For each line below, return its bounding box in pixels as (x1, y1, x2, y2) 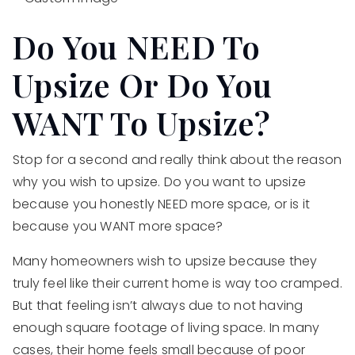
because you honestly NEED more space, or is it (13, 195, 311, 214)
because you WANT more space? (13, 217, 223, 236)
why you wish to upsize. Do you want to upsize (13, 173, 307, 192)
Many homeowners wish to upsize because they (13, 252, 318, 271)
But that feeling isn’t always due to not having (13, 296, 303, 315)
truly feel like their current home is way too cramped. (13, 274, 342, 293)
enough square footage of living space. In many (13, 319, 320, 338)
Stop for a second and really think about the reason (13, 151, 342, 170)
